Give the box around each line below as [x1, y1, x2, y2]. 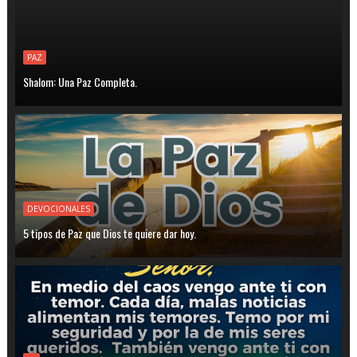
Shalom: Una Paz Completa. [22, 73, 137, 91]
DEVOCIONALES [26, 203, 90, 215]
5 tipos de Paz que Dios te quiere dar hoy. [22, 225, 196, 242]
